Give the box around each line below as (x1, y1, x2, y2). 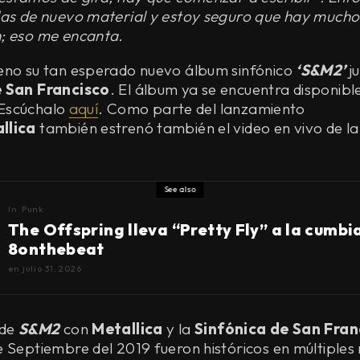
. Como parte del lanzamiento (98, 98, 305, 118)
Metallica (92, 318, 163, 338)
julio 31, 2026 (22, 262, 82, 274)
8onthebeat (8, 238, 104, 259)
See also (164, 183, 196, 194)
